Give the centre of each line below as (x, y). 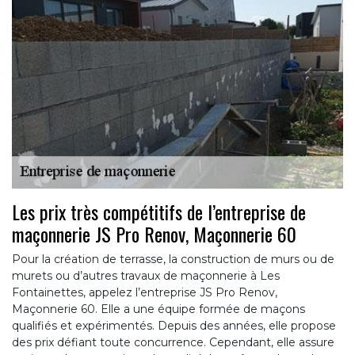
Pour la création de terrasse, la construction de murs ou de (173, 259)
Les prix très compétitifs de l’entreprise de (159, 211)
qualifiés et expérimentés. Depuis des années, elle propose (174, 325)
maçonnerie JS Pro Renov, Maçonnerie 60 (154, 233)
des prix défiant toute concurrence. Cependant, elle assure (173, 342)
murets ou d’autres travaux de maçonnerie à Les (146, 275)
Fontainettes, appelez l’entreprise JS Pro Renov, (145, 292)
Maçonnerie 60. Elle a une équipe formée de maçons (158, 309)
